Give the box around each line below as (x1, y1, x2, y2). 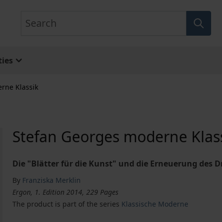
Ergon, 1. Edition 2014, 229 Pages (12, 187, 119, 197)
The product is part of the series (12, 199, 122, 209)
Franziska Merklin (22, 175, 81, 185)
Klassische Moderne (121, 199, 189, 209)
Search (20, 11, 46, 22)
